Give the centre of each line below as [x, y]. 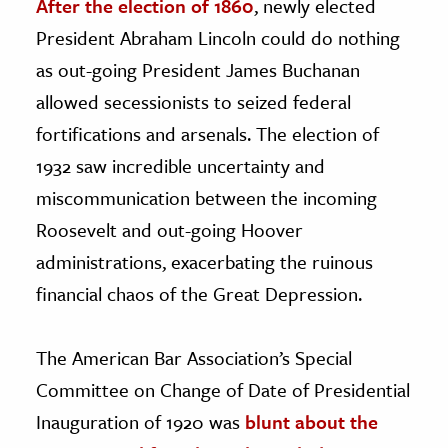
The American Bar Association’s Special [194, 357]
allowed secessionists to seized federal [193, 101]
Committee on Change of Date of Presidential [223, 389]
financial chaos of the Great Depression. [199, 293]
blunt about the [311, 421]
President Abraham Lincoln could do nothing [218, 37]
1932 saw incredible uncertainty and [180, 165]
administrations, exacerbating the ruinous [204, 261]
